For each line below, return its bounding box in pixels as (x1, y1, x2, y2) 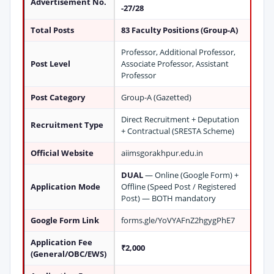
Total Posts (31, 24, 74, 35)
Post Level (31, 58, 70, 69)
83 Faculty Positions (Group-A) (121, 24, 238, 35)
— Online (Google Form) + (143, 169, 239, 180)
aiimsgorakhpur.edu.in (121, 147, 203, 158)
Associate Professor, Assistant (121, 58, 229, 69)
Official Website (31, 147, 94, 158)
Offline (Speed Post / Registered (121, 181, 236, 192)
